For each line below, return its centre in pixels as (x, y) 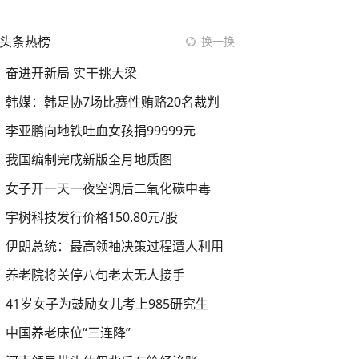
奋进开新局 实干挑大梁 (71, 73)
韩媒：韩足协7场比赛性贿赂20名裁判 (113, 102)
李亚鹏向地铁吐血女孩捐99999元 (101, 131)
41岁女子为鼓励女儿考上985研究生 (107, 304)
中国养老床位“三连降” (68, 333)
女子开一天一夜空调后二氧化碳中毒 (108, 188)
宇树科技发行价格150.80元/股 (92, 217)
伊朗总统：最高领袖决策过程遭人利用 (115, 246)
